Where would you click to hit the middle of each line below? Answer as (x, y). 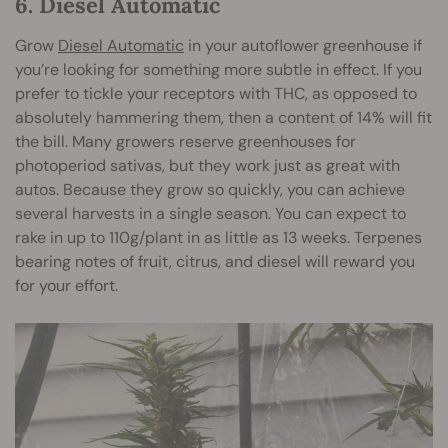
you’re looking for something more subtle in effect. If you (218, 69)
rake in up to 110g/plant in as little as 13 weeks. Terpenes (218, 237)
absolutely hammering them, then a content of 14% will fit (223, 117)
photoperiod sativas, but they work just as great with (207, 165)
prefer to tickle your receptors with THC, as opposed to (216, 93)
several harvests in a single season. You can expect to (210, 213)
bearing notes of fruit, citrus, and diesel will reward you (215, 261)
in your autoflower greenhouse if (303, 45)
